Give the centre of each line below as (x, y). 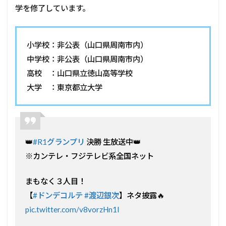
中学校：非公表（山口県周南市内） (87, 59)
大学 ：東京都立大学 (65, 88)
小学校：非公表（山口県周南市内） (87, 45)
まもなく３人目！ (55, 181)
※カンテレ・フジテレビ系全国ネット (90, 156)
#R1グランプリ (59, 142)
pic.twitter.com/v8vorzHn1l (72, 210)
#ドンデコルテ (58, 195)
